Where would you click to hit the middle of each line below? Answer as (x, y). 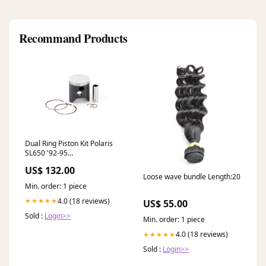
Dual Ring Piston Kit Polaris (69, 143)
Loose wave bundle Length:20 (192, 177)
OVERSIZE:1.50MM (56, 162)
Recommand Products (73, 39)
